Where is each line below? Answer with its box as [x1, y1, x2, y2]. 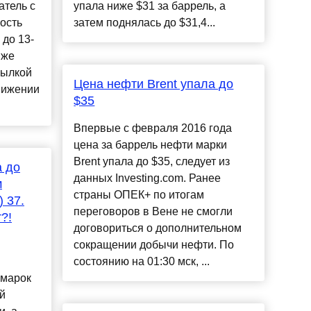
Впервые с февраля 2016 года [74, 122, 233, 135]
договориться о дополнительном [74, 222, 242, 235]
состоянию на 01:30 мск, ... [74, 255, 210, 268]
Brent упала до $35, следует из [74, 155, 230, 168]
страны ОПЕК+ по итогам [74, 189, 205, 201]
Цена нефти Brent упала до [74, 77, 234, 92]
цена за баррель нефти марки [74, 139, 228, 151]
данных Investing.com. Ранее [74, 172, 221, 185]
